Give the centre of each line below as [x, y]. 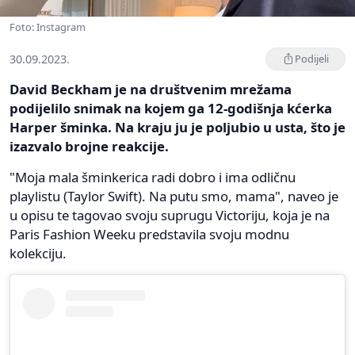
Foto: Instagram [48, 27]
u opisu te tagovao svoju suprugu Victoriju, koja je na [170, 215]
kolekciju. [38, 253]
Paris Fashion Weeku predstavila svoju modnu [149, 234]
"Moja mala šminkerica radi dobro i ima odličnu [153, 177]
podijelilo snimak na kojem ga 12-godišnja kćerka [171, 108]
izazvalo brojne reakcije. [89, 146]
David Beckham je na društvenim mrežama [151, 89]
